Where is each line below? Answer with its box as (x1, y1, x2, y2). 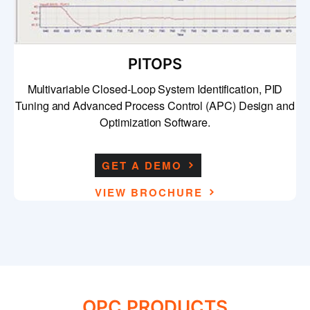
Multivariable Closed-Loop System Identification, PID (27, 80, 283, 98)
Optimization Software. (100, 113, 210, 131)
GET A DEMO (102, 158, 182, 174)
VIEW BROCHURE (95, 185, 203, 201)
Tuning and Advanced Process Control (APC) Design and (15, 97, 295, 114)
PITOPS (128, 55, 182, 73)
